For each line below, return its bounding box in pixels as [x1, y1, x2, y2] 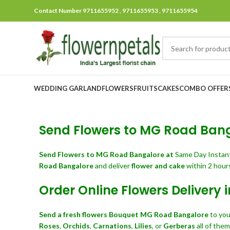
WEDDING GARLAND [34, 84, 102, 92]
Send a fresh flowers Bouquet [39, 210, 139, 219]
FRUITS [133, 84, 158, 92]
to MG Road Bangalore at [86, 150, 174, 159]
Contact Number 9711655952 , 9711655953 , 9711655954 [34, 7, 198, 14]
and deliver [95, 161, 131, 170]
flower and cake [131, 161, 185, 170]
